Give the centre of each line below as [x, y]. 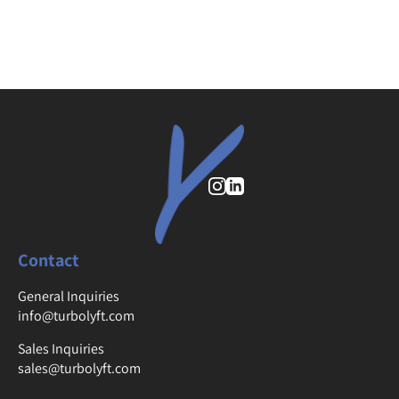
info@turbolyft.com [76, 315]
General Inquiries [69, 296]
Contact [49, 260]
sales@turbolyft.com [79, 368]
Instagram [259, 184]
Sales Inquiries [61, 348]
